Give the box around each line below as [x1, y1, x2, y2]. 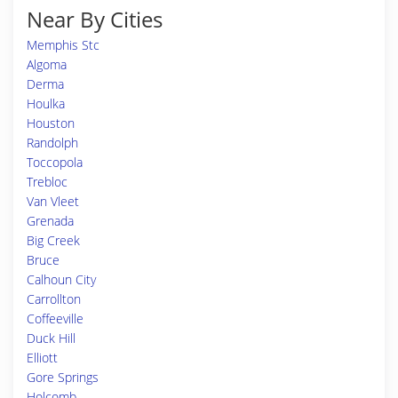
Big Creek [27, 232, 80, 249]
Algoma [27, 56, 67, 73]
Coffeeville [27, 310, 84, 327]
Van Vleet [27, 193, 79, 210]
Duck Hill [27, 330, 76, 346]
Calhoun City [27, 271, 96, 288]
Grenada [27, 212, 74, 229]
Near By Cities [27, 4, 163, 34]
